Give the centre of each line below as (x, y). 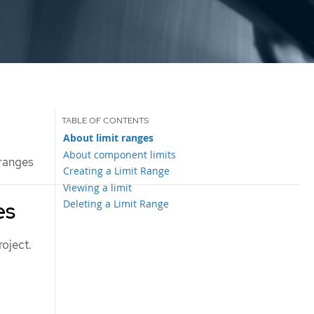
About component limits (120, 154)
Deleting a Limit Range (116, 203)
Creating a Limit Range (117, 171)
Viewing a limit (98, 187)
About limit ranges (109, 138)
